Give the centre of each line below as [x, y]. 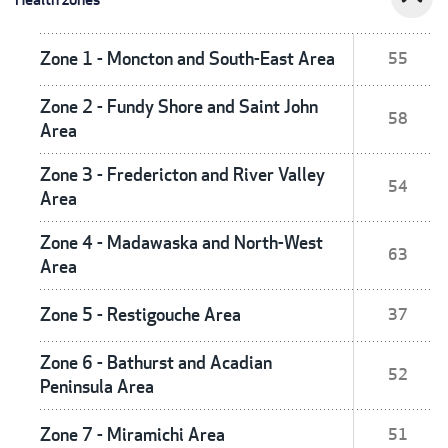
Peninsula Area [97, 386]
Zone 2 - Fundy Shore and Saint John [179, 106]
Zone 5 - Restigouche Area [140, 314]
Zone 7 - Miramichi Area [132, 434]
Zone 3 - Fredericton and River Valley [182, 174]
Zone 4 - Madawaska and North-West [181, 242]
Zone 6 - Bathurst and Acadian [156, 362]
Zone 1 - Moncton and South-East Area [187, 58]
